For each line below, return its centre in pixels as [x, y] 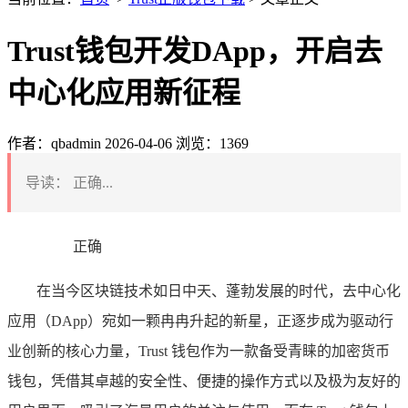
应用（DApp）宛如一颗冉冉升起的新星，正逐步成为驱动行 [200, 321]
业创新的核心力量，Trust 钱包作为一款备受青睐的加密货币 [199, 351]
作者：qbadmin [54, 143]
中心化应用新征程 [124, 93]
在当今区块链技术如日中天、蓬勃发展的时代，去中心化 [219, 291]
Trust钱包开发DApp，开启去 [195, 51]
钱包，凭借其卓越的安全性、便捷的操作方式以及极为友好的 [204, 381]
